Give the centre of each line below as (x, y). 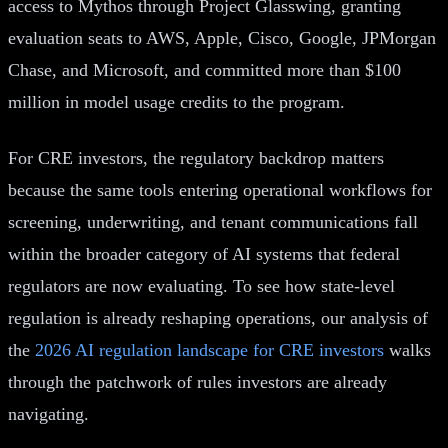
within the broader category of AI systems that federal (204, 253)
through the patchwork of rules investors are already (197, 381)
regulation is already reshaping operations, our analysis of (218, 317)
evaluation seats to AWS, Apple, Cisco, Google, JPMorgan (222, 37)
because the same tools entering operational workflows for (220, 189)
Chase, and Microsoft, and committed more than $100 (204, 69)
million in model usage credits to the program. (176, 101)
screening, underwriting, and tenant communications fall (213, 221)
